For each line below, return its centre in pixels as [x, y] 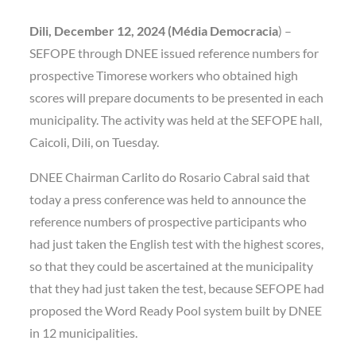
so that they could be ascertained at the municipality [172, 265]
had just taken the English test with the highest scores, [177, 243]
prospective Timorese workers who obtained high [164, 75]
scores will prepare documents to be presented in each [177, 97]
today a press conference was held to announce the [168, 199]
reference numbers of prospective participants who [168, 221]
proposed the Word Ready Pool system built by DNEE [176, 310]
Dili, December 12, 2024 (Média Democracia [154, 30]
